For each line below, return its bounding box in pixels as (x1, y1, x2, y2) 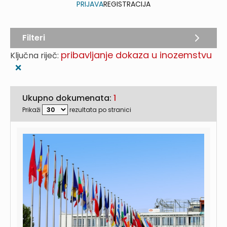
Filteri (22, 32, 45, 44)
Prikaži (22, 105, 41, 114)
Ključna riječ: (10, 50, 61, 61)
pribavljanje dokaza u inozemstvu (61, 49, 212, 61)
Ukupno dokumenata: (22, 92, 113, 104)
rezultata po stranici (69, 105, 131, 114)
